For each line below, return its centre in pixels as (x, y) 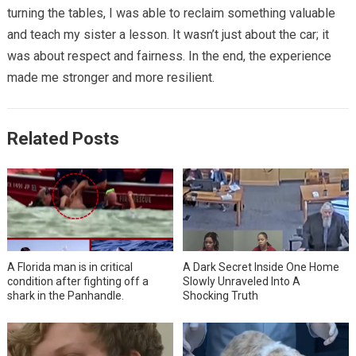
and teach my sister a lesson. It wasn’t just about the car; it (168, 34)
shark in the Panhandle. (65, 296)
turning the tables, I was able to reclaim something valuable (171, 13)
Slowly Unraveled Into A (242, 282)
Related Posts (63, 138)
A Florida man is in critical (70, 267)
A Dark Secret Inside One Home (261, 267)
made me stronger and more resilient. (110, 77)
